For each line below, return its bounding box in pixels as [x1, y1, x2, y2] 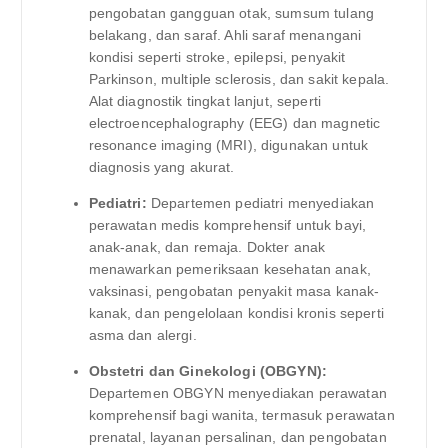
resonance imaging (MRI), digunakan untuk [88, 137, 369, 154]
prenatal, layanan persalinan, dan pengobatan [88, 429, 387, 446]
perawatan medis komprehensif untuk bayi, [88, 217, 367, 234]
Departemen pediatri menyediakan [146, 195, 375, 212]
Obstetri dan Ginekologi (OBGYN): [88, 363, 328, 380]
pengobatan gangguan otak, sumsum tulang [88, 5, 374, 22]
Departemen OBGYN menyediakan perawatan [88, 385, 387, 402]
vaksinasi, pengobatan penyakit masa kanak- [88, 283, 380, 300]
